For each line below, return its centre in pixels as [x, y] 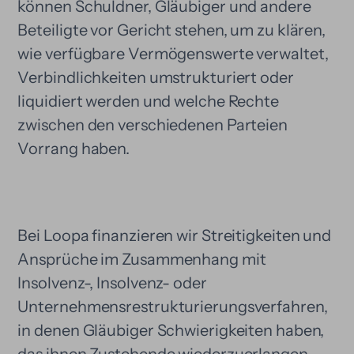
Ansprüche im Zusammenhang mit [142, 259]
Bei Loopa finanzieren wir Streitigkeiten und [175, 235]
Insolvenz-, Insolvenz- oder [112, 283]
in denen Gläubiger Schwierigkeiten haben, [171, 330]
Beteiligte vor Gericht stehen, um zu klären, [172, 30]
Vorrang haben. [74, 149]
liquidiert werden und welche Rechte [148, 101]
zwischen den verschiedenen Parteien [153, 125]
